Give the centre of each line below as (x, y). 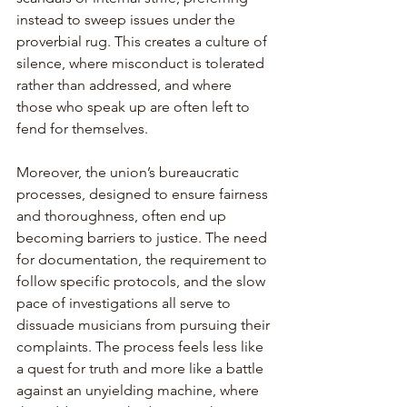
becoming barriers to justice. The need (144, 237)
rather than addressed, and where (126, 84)
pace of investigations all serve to (125, 303)
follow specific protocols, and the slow (143, 281)
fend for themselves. (82, 128)
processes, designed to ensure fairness (144, 194)
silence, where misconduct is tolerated (142, 63)
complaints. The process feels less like (142, 346)
